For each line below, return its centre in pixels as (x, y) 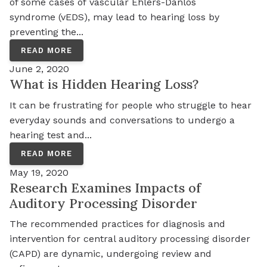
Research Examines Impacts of (105, 187)
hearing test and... (51, 135)
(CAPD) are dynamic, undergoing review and (111, 254)
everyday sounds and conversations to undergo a (122, 120)
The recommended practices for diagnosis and (117, 224)
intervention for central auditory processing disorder (130, 239)
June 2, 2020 (39, 69)
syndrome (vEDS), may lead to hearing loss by (114, 17)
